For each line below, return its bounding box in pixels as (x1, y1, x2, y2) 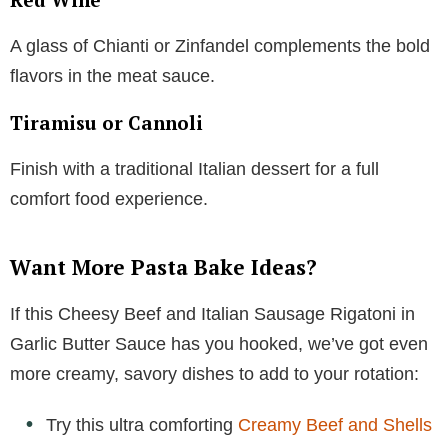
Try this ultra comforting (46, 414, 238, 435)
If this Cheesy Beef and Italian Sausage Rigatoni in (10, 303, 415, 324)
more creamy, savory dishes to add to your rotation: (10, 363, 419, 384)
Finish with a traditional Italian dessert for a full (10, 158, 379, 179)
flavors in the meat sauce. (10, 65, 215, 86)
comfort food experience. (10, 188, 208, 209)
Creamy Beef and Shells (238, 414, 432, 435)
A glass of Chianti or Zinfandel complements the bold (10, 35, 430, 56)
